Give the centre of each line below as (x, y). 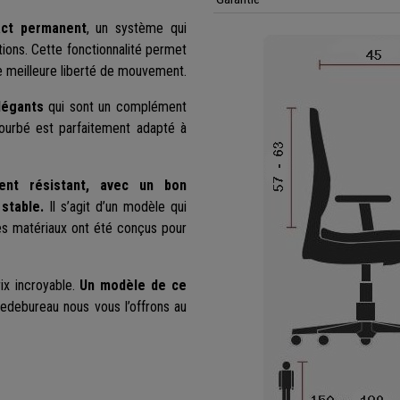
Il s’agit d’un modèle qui (116, 207)
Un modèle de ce (133, 286)
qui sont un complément (115, 107)
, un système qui (137, 29)
